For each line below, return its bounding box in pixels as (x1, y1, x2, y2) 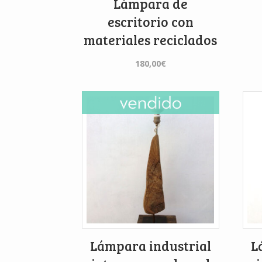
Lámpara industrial (89, 236, 211, 254)
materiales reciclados (84, 30, 218, 49)
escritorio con (107, 12, 194, 30)
